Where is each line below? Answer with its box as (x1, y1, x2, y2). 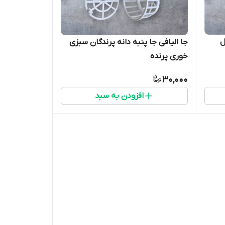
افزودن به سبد (94, 90, 144, 101)
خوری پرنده (150, 51, 188, 61)
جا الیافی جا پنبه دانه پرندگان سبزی (69, 37, 188, 47)
